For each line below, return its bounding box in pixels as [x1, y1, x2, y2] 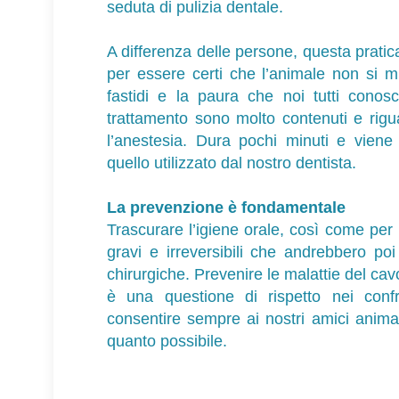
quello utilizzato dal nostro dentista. [107, 154, 356, 173]
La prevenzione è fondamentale [107, 199, 346, 217]
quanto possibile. [107, 332, 227, 351]
